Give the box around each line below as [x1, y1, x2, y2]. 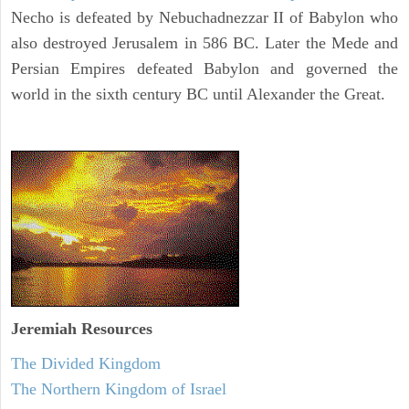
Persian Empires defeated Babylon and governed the [11, 59, 398, 79]
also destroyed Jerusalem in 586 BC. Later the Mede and [11, 34, 398, 53]
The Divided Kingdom [11, 353, 161, 372]
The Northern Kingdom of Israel [11, 379, 226, 398]
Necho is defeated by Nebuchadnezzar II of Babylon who [11, 8, 398, 27]
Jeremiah [11, 319, 77, 338]
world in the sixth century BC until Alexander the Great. [11, 85, 385, 104]
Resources [77, 319, 152, 338]
